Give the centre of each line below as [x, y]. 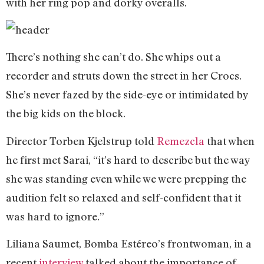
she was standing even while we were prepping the [126, 178]
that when [230, 141]
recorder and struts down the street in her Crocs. [124, 76]
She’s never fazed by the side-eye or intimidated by [127, 95]
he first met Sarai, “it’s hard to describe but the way [128, 159]
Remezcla [181, 141]
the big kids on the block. [66, 113]
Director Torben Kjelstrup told [81, 141]
